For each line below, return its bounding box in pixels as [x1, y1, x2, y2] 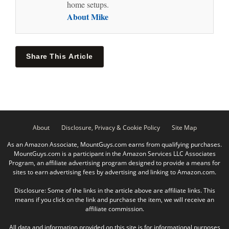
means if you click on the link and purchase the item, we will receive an [15, 195, 214, 204]
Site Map [171, 123, 197, 132]
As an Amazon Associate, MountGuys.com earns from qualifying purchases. [7, 140, 222, 149]
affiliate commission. [85, 204, 144, 214]
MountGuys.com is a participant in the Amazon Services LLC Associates [13, 149, 216, 158]
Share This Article [26, 53, 93, 61]
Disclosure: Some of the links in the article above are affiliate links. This [14, 186, 215, 195]
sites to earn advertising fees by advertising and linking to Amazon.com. [13, 168, 216, 177]
